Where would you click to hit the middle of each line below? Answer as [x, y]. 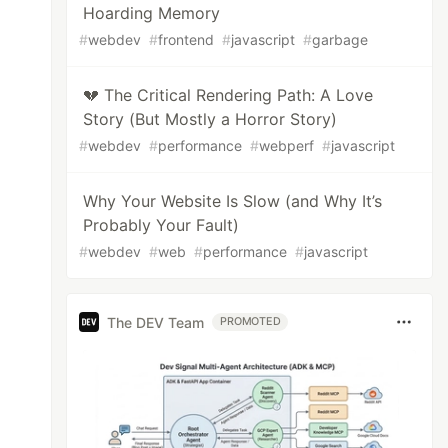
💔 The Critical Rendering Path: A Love [228, 95]
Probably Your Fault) [161, 225]
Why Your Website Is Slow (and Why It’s [233, 201]
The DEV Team [156, 322]
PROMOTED [250, 321]
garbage [340, 39]
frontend [186, 39]
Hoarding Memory [152, 13]
